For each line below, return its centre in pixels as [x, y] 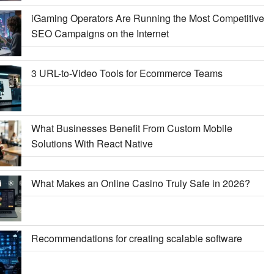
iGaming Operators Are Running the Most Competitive [147, 18]
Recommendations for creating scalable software [136, 238]
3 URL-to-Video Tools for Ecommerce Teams [127, 73]
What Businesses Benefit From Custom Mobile [131, 128]
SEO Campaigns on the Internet [100, 33]
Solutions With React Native [92, 143]
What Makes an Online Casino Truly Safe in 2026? [140, 183]
